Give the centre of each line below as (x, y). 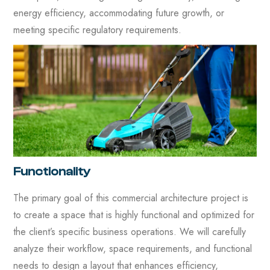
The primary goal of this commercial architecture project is (131, 198)
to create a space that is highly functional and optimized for (134, 215)
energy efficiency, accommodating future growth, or (119, 13)
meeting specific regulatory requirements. (97, 30)
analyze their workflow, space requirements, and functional (133, 248)
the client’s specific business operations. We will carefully (130, 231)
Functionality (52, 171)
